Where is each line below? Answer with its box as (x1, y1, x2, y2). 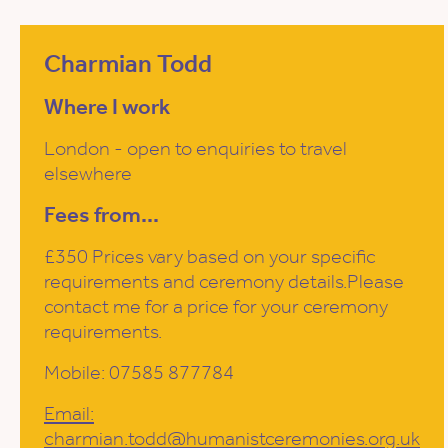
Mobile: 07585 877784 (44, 360, 234, 385)
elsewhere (44, 161, 132, 186)
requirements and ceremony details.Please (44, 269, 404, 294)
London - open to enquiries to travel (44, 136, 347, 161)
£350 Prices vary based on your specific (44, 244, 376, 269)
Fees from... (44, 201, 159, 229)
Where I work (44, 93, 170, 121)
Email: (44, 401, 94, 426)
